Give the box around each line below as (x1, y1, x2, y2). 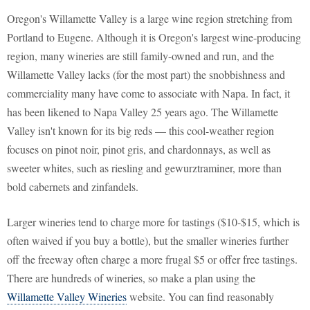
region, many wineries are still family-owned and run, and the (7, 48, 274, 64)
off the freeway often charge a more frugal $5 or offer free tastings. (7, 252, 298, 267)
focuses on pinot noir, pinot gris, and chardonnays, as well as (7, 142, 271, 157)
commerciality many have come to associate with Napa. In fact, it (7, 86, 290, 101)
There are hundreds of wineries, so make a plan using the (7, 271, 255, 286)
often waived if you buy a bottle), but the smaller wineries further (7, 233, 289, 248)
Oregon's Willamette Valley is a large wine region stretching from (7, 11, 292, 26)
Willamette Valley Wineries (7, 289, 127, 304)
